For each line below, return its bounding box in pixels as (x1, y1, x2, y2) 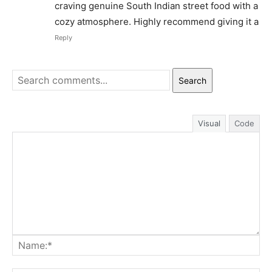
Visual (198, 118, 220, 128)
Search (178, 75, 206, 86)
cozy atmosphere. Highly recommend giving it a (55, 16, 259, 27)
